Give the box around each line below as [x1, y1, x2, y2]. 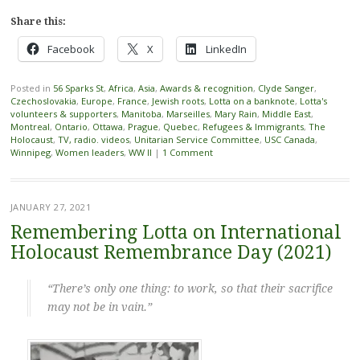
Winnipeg [10, 146, 51, 159]
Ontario [54, 121, 88, 133]
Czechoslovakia [10, 95, 76, 108]
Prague [127, 121, 158, 133]
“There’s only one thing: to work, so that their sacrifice [47, 282, 333, 296]
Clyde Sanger [257, 82, 314, 95]
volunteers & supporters [10, 108, 117, 121]
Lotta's [299, 95, 327, 108]
